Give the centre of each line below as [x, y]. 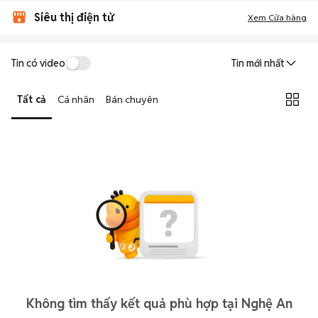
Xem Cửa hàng [277, 17]
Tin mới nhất [258, 63]
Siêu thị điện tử [74, 17]
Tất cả [32, 99]
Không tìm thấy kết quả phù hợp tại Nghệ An [159, 303]
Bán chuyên [132, 99]
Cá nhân [76, 99]
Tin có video [38, 63]
